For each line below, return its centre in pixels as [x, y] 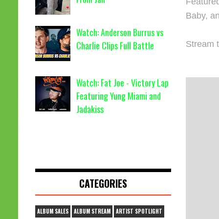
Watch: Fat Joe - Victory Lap [123, 82]
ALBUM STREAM [92, 211]
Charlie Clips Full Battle [115, 46]
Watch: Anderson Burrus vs [120, 33]
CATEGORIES [103, 184]
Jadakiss [90, 109]
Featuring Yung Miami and [119, 96]
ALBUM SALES [53, 211]
